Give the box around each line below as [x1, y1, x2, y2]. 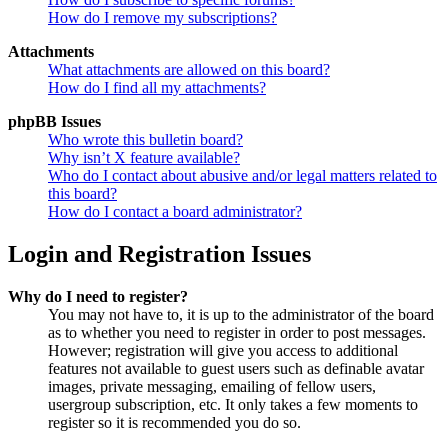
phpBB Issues [8, 112, 101, 130]
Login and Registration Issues [8, 240, 311, 267]
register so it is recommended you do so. [48, 413, 301, 431]
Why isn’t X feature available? [48, 148, 240, 166]
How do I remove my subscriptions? [48, 8, 277, 26]
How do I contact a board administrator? [48, 202, 302, 220]
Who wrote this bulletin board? [48, 130, 243, 148]
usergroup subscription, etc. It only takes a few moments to [48, 395, 418, 413]
